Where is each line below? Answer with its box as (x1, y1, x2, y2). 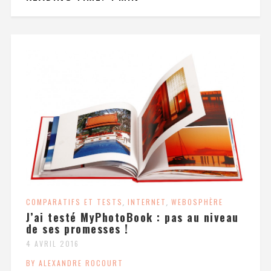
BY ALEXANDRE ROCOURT (25, 257, 123, 268)
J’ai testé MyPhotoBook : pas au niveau (25, 209, 239, 225)
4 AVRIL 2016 (25, 238, 79, 249)
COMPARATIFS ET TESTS (25, 196, 123, 207)
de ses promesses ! (25, 220, 129, 237)
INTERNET (127, 196, 166, 207)
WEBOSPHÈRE (171, 196, 223, 207)
